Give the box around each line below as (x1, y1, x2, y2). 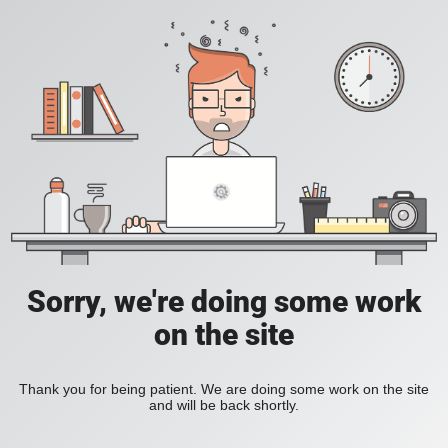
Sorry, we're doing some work (27, 284, 421, 320)
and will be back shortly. (149, 397, 299, 414)
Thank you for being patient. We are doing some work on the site (19, 381, 429, 398)
